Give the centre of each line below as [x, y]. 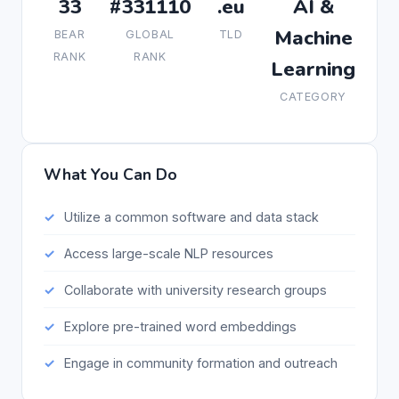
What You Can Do [110, 174]
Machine [313, 37]
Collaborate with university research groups [195, 289]
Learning [313, 69]
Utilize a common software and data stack [191, 216]
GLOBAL [150, 34]
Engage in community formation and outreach [200, 363]
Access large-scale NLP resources [168, 253]
